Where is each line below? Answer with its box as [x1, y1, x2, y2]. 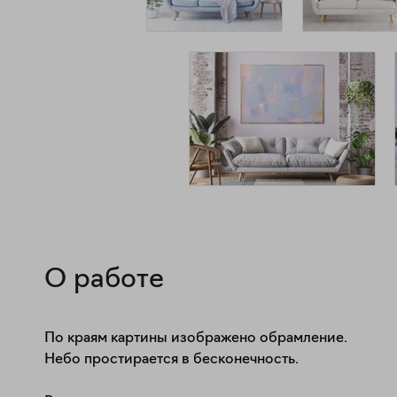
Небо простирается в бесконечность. [44, 352, 299, 367]
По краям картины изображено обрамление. [44, 331, 347, 346]
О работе [44, 266, 164, 294]
